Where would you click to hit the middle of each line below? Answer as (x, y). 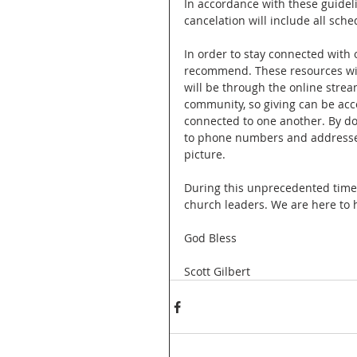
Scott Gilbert (217, 271)
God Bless (210, 238)
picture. (206, 154)
